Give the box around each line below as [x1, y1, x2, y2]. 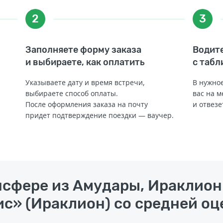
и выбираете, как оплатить [25, 56, 145, 68]
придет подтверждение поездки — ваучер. [25, 110, 174, 120]
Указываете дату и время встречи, [25, 77, 145, 87]
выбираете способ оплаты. [25, 88, 118, 98]
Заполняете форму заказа [25, 44, 141, 55]
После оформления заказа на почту [25, 99, 148, 109]
